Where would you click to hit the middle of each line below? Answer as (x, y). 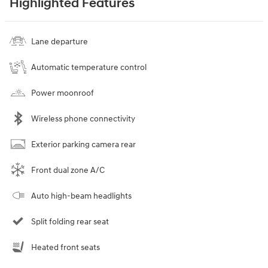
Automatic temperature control (89, 67)
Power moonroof (63, 93)
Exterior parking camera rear (83, 144)
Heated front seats (66, 247)
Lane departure (60, 41)
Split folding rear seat (70, 221)
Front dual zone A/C (68, 170)
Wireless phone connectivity (83, 118)
